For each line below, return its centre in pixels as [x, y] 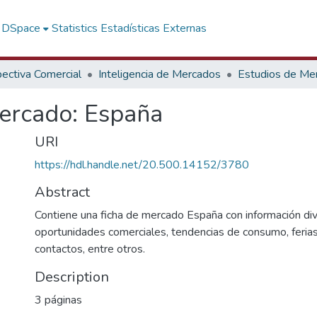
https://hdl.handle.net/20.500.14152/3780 [142, 165]
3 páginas [58, 300]
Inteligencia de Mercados [160, 74]
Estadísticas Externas [154, 28]
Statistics [75, 28]
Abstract [62, 192]
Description [72, 277]
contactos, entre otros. [90, 249]
